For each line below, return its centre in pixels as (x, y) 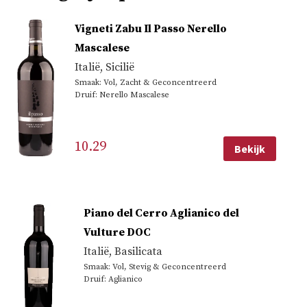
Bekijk (250, 148)
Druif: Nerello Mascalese (122, 95)
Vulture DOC (117, 232)
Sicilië (120, 67)
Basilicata (138, 251)
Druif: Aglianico (113, 279)
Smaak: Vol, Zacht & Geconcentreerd (145, 83)
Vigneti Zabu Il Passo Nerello (150, 29)
